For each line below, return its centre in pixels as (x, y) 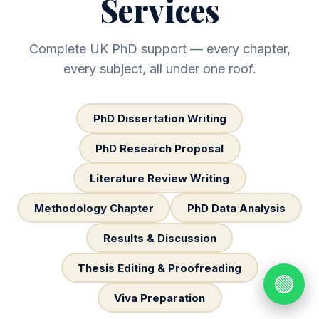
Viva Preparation (159, 298)
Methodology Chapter (94, 208)
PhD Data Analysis (236, 208)
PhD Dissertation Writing (159, 118)
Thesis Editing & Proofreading (159, 268)
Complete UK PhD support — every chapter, (159, 49)
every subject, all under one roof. (159, 69)
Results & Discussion (159, 238)
